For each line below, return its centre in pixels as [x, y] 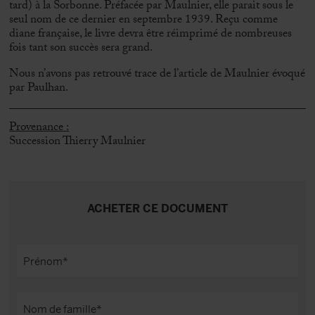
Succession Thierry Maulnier [78, 142]
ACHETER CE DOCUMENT [157, 208]
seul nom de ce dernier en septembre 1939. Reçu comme [144, 20]
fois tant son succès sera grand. [81, 48]
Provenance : [39, 128]
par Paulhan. [39, 89]
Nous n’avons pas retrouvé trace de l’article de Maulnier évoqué [157, 75]
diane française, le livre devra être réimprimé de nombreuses [151, 34]
